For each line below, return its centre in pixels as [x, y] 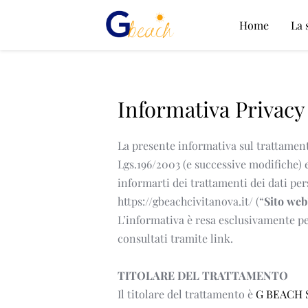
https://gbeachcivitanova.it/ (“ [190, 201]
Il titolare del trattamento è [186, 294]
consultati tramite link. [176, 238]
